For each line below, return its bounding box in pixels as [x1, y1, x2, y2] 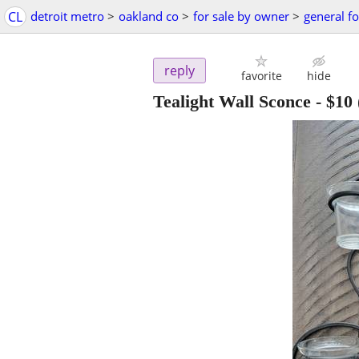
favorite [240, 68, 282, 84]
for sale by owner [193, 8, 289, 24]
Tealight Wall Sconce [153, 91, 311, 112]
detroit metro [30, 8, 104, 24]
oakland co [119, 8, 179, 24]
